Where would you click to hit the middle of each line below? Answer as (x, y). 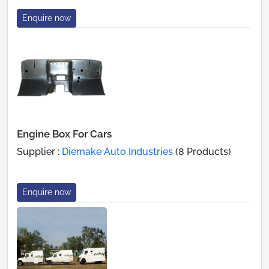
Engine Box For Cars (64, 134)
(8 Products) (202, 151)
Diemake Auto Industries (117, 151)
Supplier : (39, 151)
